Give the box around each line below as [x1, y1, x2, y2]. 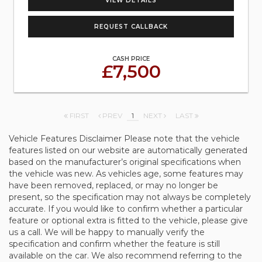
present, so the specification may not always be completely [9, 192, 251, 202]
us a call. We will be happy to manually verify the [9, 227, 205, 237]
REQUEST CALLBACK [94, 23, 168, 30]
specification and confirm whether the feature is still [9, 239, 220, 249]
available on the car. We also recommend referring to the [9, 250, 242, 261]
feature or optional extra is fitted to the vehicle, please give [9, 215, 248, 226]
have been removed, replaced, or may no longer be [9, 180, 218, 191]
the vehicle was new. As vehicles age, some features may [9, 168, 243, 179]
